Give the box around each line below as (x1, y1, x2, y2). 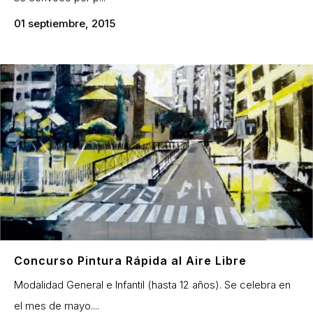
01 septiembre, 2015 (14, 17, 115, 31)
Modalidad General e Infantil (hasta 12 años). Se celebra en (14, 278, 291, 292)
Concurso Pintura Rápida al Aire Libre (14, 254, 247, 268)
